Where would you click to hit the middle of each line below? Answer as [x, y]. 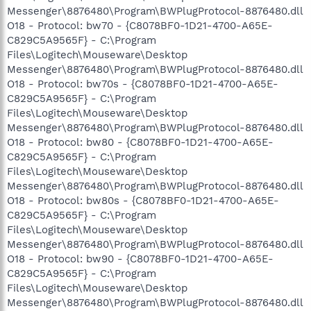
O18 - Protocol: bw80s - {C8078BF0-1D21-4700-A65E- [143, 200]
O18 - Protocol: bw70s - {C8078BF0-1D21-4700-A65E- [143, 84]
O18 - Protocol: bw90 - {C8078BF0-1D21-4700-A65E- [140, 259]
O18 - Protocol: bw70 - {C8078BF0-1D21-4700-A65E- [140, 25]
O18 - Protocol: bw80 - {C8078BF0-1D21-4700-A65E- [140, 142]
